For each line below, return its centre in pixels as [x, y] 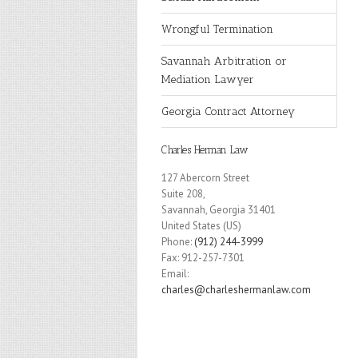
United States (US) [201, 226]
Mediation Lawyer [208, 80]
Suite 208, [183, 194]
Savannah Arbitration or [224, 61]
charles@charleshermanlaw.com [236, 290]
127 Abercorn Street [205, 178]
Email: [175, 274]
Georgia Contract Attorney [228, 111]
